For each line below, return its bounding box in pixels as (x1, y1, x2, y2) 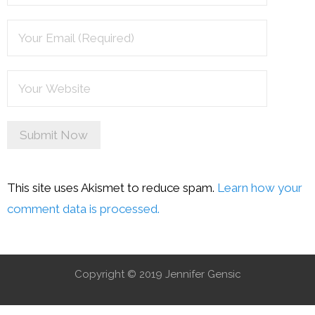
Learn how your (217, 180, 302, 195)
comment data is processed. (7, 201, 160, 216)
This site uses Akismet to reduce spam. (7, 180, 217, 195)
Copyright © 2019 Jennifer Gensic (74, 267, 241, 281)
